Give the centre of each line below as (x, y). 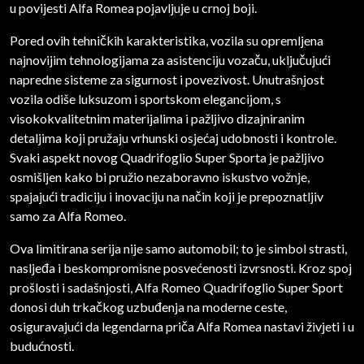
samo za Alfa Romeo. (68, 216)
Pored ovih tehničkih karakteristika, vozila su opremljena (167, 41)
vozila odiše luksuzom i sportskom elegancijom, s (145, 99)
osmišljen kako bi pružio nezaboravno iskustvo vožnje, (160, 177)
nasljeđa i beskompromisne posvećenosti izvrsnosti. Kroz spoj (181, 268)
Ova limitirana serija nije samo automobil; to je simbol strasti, (178, 249)
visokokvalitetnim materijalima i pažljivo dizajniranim (157, 119)
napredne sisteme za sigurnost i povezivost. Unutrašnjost (167, 80)
